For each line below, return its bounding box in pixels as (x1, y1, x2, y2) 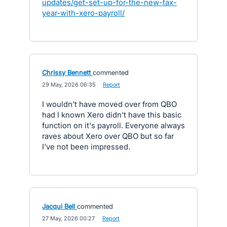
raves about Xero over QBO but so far (42, 131, 174, 141)
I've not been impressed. (42, 142, 130, 152)
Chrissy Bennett (42, 68, 91, 77)
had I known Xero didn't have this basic (42, 110, 181, 120)
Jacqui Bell (42, 202, 75, 210)
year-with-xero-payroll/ (42, 8, 125, 18)
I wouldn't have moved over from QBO (42, 99, 177, 109)
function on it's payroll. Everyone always (42, 121, 185, 130)
